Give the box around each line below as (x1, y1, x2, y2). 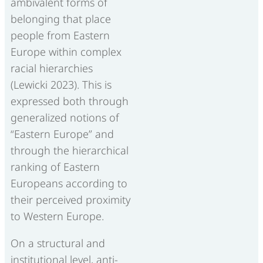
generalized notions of (11, 110, 119, 124)
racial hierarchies (11, 60, 93, 75)
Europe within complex (11, 44, 122, 59)
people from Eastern (11, 28, 110, 42)
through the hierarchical (11, 143, 129, 157)
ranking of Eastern (11, 159, 100, 174)
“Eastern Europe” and (11, 126, 114, 141)
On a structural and (11, 235, 105, 250)
